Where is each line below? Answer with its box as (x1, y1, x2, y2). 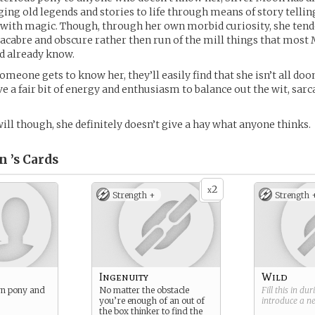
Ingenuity (99, 270, 148, 283)
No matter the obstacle (99, 285, 189, 295)
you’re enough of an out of (99, 295, 205, 306)
